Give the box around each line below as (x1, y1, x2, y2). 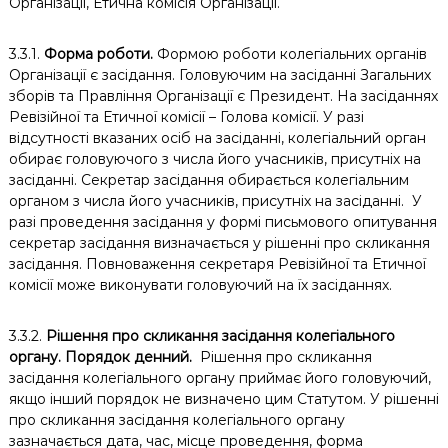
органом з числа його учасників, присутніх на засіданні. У (8, 192, 422, 210)
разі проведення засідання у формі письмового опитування (8, 213, 437, 231)
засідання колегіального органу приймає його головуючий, (8, 369, 431, 387)
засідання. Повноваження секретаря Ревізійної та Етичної (8, 255, 426, 273)
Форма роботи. (43, 45, 153, 63)
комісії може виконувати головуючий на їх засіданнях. (8, 276, 396, 294)
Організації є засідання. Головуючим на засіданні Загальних (8, 66, 431, 84)
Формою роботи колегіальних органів (152, 45, 427, 63)
